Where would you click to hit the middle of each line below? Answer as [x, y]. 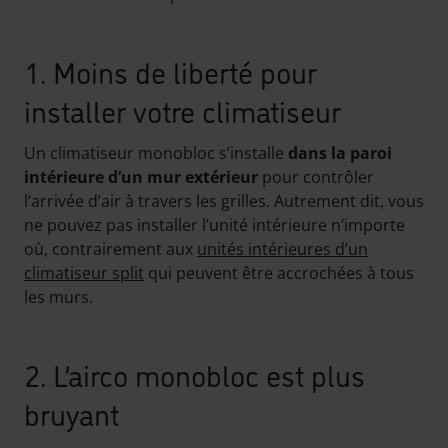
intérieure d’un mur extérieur [141, 177]
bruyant [71, 412]
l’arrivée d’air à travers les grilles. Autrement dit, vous [224, 201]
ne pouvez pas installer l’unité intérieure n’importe [214, 225]
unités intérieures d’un [282, 249]
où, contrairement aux [110, 249]
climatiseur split [84, 273]
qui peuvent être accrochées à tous [279, 273]
